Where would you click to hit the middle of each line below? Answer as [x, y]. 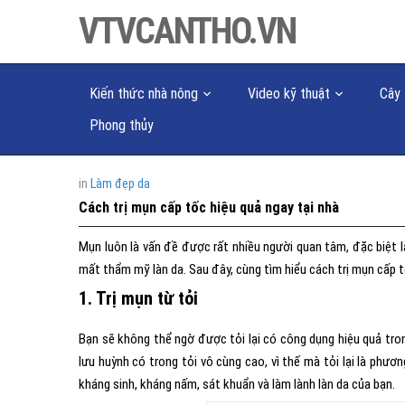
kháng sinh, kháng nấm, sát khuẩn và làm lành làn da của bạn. [237, 384]
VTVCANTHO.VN [187, 31]
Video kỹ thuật [289, 94]
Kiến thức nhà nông [144, 94]
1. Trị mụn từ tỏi [138, 298]
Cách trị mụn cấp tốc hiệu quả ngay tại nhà [209, 207]
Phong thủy [122, 125]
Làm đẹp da [120, 184]
